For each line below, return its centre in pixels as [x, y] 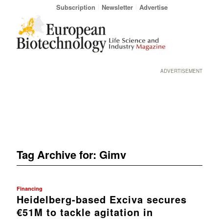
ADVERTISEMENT [182, 71]
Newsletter [117, 7]
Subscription [76, 7]
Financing [29, 188]
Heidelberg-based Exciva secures [101, 199]
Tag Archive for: [58, 154]
